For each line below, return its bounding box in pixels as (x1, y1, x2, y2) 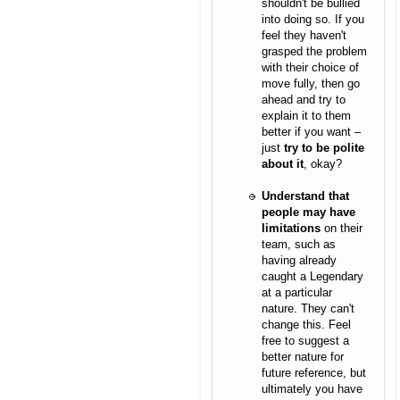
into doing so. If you (262, 12, 364, 27)
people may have (262, 205, 355, 220)
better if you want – (262, 125, 361, 139)
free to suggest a (262, 334, 349, 348)
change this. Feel (262, 318, 351, 332)
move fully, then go (262, 77, 360, 91)
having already (262, 254, 337, 268)
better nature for (262, 350, 344, 364)
